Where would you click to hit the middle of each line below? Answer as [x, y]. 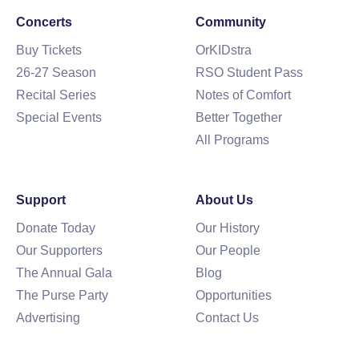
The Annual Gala [64, 273]
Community [231, 22]
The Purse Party [62, 296]
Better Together [239, 118]
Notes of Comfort [243, 95]
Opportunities [234, 296]
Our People [228, 251]
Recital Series [56, 95]
